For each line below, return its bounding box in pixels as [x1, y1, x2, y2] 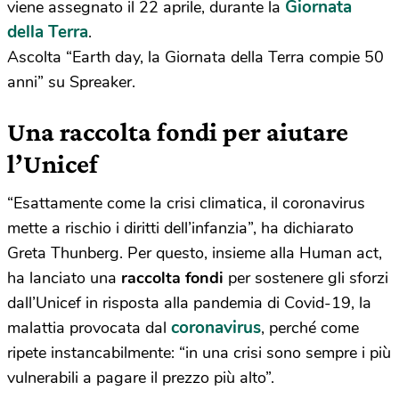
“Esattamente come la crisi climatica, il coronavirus [7, 192, 365, 215]
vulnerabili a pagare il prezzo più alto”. [7, 367, 274, 389]
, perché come [261, 317, 359, 339]
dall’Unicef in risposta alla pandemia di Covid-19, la [7, 292, 371, 314]
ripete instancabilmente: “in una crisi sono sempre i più [7, 342, 391, 364]
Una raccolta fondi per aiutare [7, 117, 348, 147]
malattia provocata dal [7, 317, 171, 339]
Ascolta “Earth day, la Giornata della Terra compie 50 [7, 46, 384, 69]
